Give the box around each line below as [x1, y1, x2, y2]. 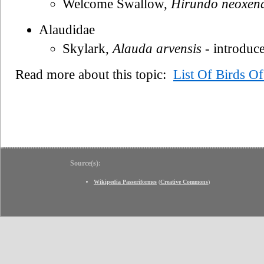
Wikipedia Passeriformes [94, 178, 157, 185]
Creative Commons [160, 178, 208, 185]
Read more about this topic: [15, 67, 173, 82]
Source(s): [70, 159, 101, 167]
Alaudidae [39, 22, 95, 37]
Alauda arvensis [113, 41, 202, 56]
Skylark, [62, 41, 113, 56]
